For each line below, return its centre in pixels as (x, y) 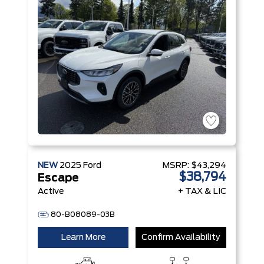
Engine (85, 10)
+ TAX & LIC (202, 192)
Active (51, 192)
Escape (58, 179)
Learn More (83, 237)
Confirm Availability (181, 237)
